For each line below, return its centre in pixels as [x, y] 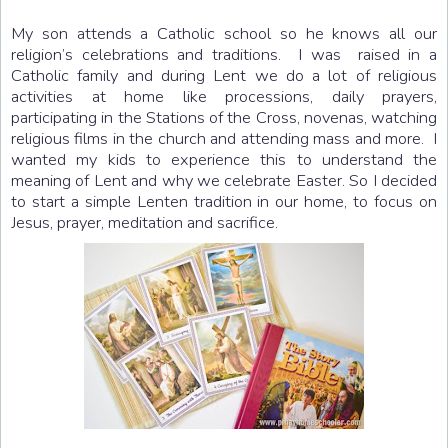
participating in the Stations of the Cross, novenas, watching [224, 117]
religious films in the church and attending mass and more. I [224, 138]
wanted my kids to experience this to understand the [224, 159]
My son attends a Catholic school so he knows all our [224, 33]
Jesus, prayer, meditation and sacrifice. [144, 222]
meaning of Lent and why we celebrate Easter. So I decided [224, 180]
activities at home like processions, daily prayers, [224, 96]
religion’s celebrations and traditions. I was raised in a [224, 54]
